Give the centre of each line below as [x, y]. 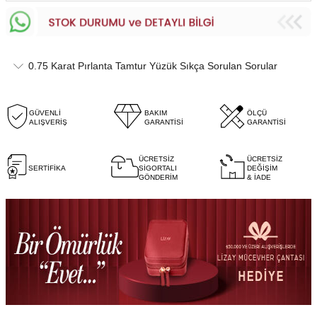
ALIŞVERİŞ [48, 122]
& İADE [259, 177]
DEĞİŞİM [262, 168]
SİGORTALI [158, 168]
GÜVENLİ [45, 113]
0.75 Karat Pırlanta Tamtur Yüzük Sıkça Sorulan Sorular [153, 65]
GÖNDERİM [158, 177]
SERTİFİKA [47, 168]
